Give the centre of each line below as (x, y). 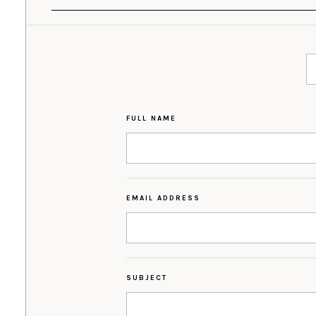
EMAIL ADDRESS (163, 199)
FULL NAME (151, 119)
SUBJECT (146, 278)
